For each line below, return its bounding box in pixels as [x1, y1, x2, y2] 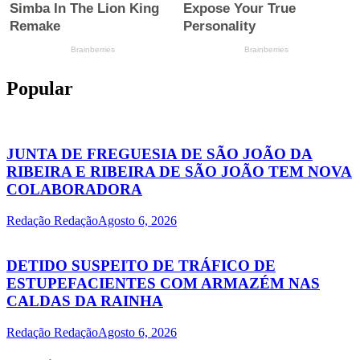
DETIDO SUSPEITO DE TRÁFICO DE [6, 257, 276, 275]
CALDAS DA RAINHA [6, 292, 163, 310]
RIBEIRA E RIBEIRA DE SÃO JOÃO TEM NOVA [6, 162, 352, 180]
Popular [6, 78, 73, 100]
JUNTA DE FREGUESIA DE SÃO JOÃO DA [6, 145, 313, 162]
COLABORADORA [6, 180, 142, 198]
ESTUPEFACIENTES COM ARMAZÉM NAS [6, 275, 320, 292]
